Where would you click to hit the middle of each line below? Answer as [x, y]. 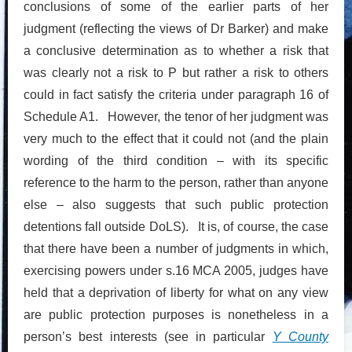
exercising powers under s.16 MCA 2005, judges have [176, 270]
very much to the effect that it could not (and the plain [176, 138]
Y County [301, 336]
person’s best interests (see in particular [148, 336]
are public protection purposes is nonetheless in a [176, 314]
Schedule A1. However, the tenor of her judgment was [176, 116]
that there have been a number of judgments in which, [176, 248]
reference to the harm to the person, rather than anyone [176, 182]
